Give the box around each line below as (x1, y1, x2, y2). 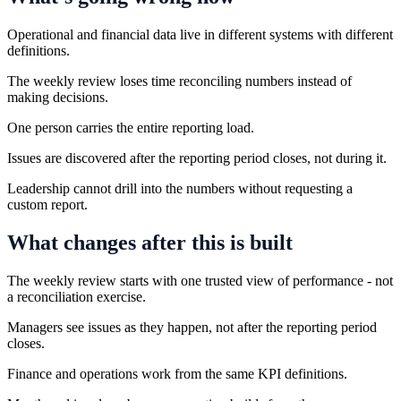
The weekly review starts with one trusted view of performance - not (7, 272, 393, 288)
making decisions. (7, 89, 108, 105)
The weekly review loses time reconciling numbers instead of (7, 73, 352, 89)
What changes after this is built (7, 230, 293, 254)
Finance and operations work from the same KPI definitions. (7, 365, 347, 381)
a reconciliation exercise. (7, 288, 146, 304)
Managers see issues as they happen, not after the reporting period (7, 319, 377, 335)
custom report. (7, 196, 88, 212)
